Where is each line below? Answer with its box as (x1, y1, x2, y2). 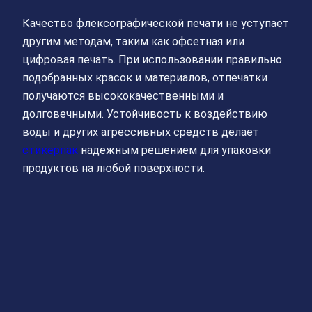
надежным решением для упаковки (78, 143, 271, 157)
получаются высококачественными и (22, 88, 224, 102)
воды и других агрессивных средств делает (22, 125, 259, 139)
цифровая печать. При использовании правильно (22, 52, 282, 66)
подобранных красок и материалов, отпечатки (22, 70, 267, 84)
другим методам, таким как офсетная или (22, 34, 244, 48)
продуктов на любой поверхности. (22, 161, 205, 175)
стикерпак (22, 143, 78, 157)
